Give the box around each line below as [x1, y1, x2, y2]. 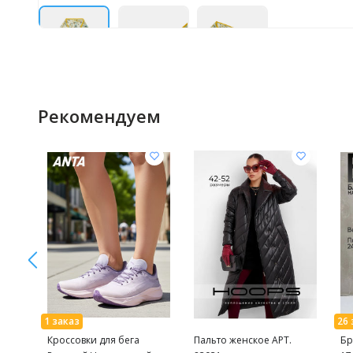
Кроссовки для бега [47, 333, 139, 347]
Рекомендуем [38, 104, 161, 128]
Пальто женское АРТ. [194, 333, 272, 347]
